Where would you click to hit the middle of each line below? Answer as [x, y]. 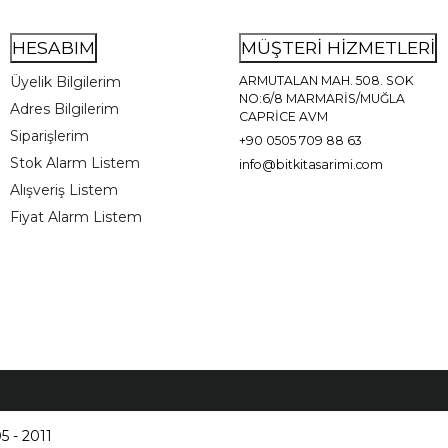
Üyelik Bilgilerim [65, 81]
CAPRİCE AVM [283, 116]
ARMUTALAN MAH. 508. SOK [326, 80]
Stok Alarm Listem [75, 163]
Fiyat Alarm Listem [76, 217]
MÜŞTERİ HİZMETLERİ [338, 47]
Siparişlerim [49, 136]
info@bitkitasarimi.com [311, 164]
